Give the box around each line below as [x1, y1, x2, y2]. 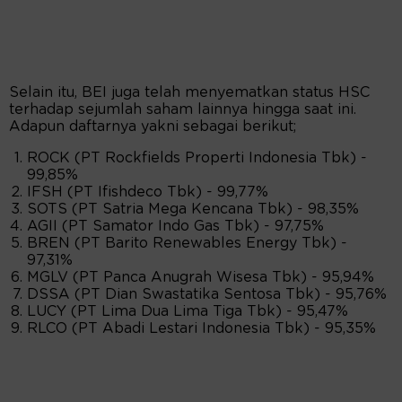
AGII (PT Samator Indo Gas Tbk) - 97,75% [27, 219, 324, 234]
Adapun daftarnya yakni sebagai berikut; [9, 119, 296, 135]
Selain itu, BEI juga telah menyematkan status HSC [9, 85, 370, 100]
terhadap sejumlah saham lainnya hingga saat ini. [9, 102, 356, 118]
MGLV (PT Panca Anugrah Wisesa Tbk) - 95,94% [27, 270, 374, 285]
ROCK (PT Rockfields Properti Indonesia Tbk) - [27, 151, 367, 166]
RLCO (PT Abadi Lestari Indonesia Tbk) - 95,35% [27, 321, 376, 336]
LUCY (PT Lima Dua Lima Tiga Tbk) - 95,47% [27, 304, 348, 319]
